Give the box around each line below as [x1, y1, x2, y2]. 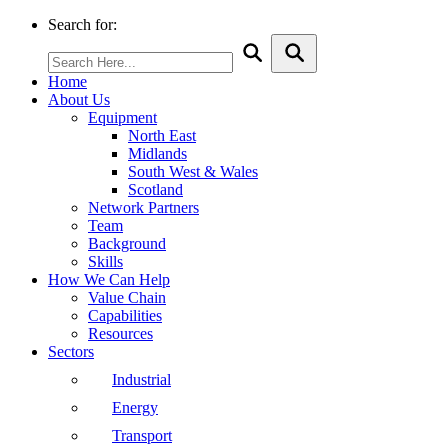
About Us [48, 91, 110, 108]
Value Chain [88, 289, 166, 306]
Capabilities [88, 307, 162, 324]
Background [88, 235, 166, 252]
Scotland [128, 181, 183, 198]
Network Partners [88, 199, 199, 216]
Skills [88, 253, 123, 270]
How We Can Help [48, 271, 170, 288]
